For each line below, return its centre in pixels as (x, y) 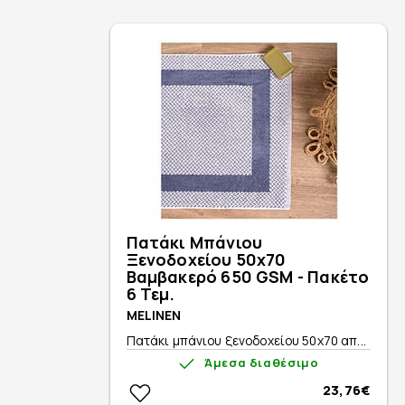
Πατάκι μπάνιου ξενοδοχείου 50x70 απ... (246, 340)
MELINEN (154, 315)
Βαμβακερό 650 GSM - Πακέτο (248, 276)
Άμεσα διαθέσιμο (261, 363)
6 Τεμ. (151, 293)
